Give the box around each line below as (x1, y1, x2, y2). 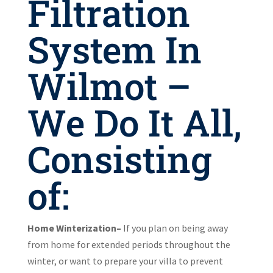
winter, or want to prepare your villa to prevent (27, 255, 223, 267)
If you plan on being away (121, 222, 228, 234)
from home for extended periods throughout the (27, 238, 230, 250)
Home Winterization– (27, 222, 121, 234)
